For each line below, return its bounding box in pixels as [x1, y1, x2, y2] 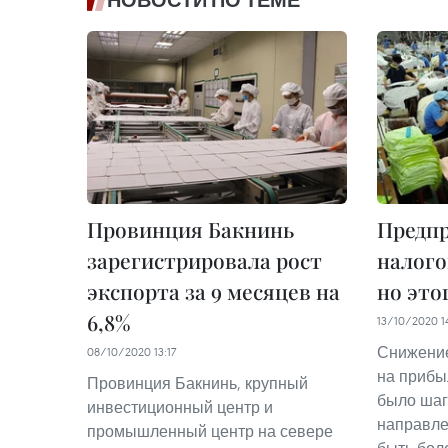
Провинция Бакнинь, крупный [87, 373, 308, 394]
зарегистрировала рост [87, 246, 322, 275]
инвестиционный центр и [87, 397, 273, 418]
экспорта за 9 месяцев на [87, 277, 340, 306]
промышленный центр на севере [87, 421, 333, 442]
